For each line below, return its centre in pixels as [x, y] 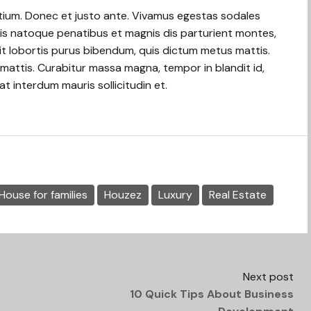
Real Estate [238, 195]
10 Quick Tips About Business [212, 294]
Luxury [175, 195]
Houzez [123, 195]
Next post [268, 277]
